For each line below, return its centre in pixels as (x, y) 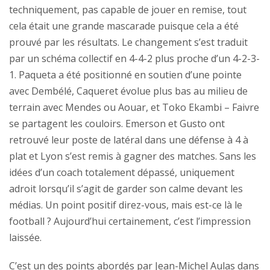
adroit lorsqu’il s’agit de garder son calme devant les (126, 188)
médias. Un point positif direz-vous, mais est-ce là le (126, 205)
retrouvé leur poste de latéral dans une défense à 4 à (129, 140)
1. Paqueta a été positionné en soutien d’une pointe (125, 74)
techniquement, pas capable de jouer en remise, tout (128, 9)
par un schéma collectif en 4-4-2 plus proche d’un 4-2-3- (134, 58)
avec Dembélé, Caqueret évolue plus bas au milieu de (128, 91)
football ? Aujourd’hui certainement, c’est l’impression (130, 221)
